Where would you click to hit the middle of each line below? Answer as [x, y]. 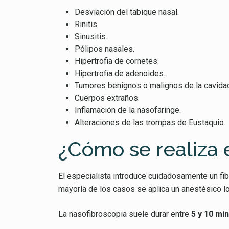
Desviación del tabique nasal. [127, 12]
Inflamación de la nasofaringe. [128, 110]
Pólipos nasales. [105, 49]
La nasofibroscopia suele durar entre [125, 214]
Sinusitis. [91, 37]
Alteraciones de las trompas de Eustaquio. [150, 122]
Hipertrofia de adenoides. [120, 73]
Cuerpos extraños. [107, 98]
